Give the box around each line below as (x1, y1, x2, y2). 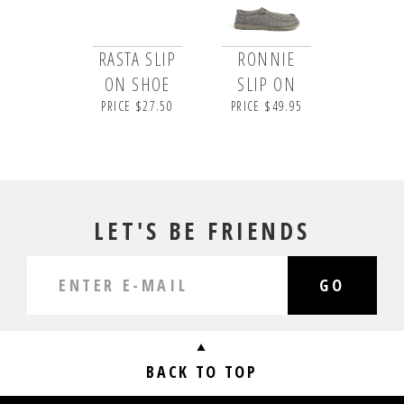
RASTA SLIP (97, 46, 177, 71)
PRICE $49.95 (230, 96, 303, 115)
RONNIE (237, 46, 296, 71)
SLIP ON (237, 71, 297, 96)
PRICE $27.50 (101, 96, 174, 115)
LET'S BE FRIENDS (93, 214, 311, 247)
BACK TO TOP (146, 361, 258, 383)
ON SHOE (104, 71, 170, 96)
